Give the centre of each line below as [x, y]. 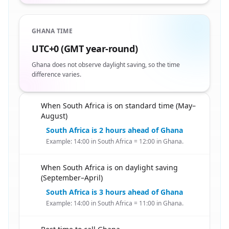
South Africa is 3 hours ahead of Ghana [114, 192]
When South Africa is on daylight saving [109, 167]
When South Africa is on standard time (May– [118, 106]
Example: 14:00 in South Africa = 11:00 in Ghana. [115, 203]
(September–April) [72, 178]
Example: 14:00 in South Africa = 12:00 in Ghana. [115, 141]
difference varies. [56, 74]
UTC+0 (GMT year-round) [85, 49]
